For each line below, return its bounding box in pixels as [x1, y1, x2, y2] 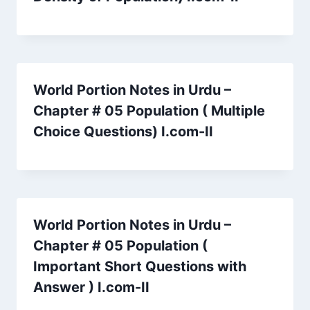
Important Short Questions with [33, 258, 246, 275]
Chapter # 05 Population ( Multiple [33, 102, 265, 120]
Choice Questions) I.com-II [33, 123, 213, 140]
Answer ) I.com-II [33, 279, 149, 296]
